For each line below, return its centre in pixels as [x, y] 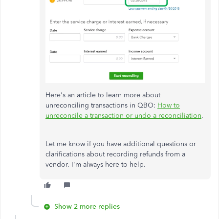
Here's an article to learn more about [103, 95]
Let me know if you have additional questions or [121, 144]
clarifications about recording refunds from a [115, 154]
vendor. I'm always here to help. [96, 165]
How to [169, 106]
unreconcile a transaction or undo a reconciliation [123, 116]
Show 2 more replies [87, 207]
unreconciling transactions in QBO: [101, 106]
